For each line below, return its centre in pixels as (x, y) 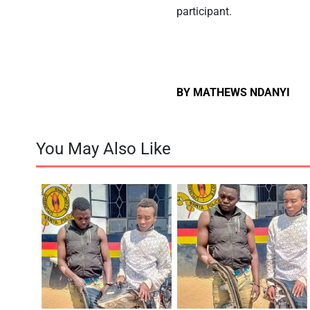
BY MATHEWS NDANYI (234, 92)
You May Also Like (103, 148)
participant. (204, 11)
